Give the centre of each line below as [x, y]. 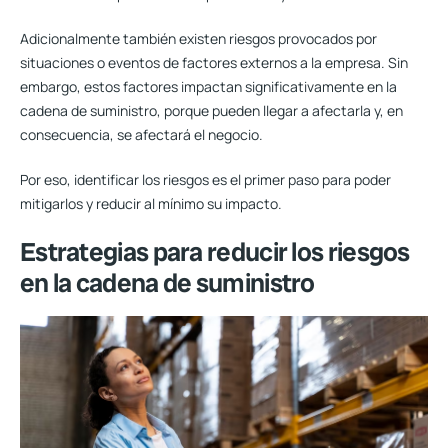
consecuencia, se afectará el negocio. [141, 134]
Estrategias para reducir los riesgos [215, 251]
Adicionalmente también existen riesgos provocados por [198, 38]
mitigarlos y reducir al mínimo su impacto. [151, 203]
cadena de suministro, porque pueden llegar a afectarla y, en [211, 110]
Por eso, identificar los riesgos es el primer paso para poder [205, 179]
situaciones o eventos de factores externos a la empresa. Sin [214, 62]
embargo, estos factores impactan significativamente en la [208, 86]
